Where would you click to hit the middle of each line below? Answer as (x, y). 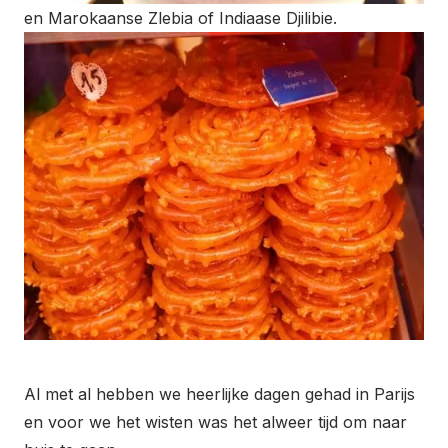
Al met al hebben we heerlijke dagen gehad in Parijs (219, 393)
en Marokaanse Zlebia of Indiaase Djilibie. (183, 18)
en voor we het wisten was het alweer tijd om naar (215, 421)
